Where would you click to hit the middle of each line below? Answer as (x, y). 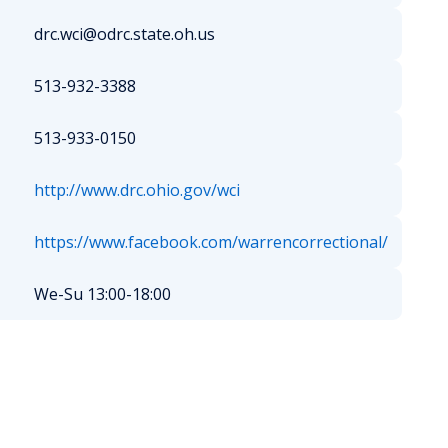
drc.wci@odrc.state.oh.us (124, 34)
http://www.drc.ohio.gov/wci (137, 190)
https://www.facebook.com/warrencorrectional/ (211, 242)
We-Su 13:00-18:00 (102, 294)
